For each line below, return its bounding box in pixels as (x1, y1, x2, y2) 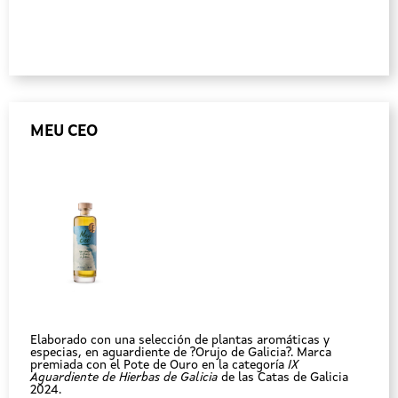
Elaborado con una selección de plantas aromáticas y (30, 334, 330, 346)
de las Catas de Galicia (218, 371, 348, 384)
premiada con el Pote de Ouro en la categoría (30, 359, 288, 371)
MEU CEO (30, 123, 98, 139)
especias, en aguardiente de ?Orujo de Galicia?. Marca (30, 346, 331, 359)
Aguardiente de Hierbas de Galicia (30, 371, 218, 384)
